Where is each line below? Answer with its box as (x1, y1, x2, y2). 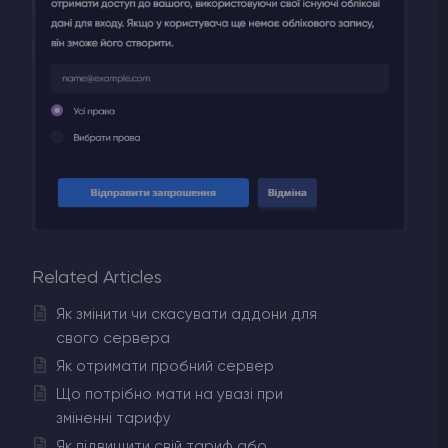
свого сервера (56, 331, 170, 347)
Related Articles (32, 268, 162, 287)
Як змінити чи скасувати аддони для (56, 307, 317, 323)
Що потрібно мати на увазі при (56, 386, 283, 402)
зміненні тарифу (56, 410, 171, 426)
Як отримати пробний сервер (56, 359, 274, 375)
